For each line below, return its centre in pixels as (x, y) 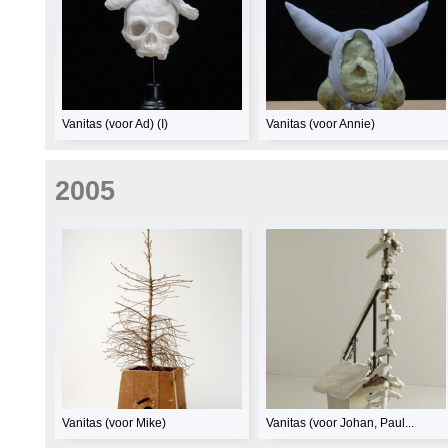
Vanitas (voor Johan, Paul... (340, 423)
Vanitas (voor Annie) (320, 123)
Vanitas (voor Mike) (114, 423)
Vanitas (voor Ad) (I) (115, 123)
